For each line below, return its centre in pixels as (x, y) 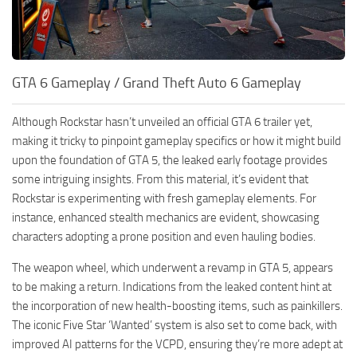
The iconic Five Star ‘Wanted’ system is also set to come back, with (175, 326)
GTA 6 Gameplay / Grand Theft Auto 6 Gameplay (157, 83)
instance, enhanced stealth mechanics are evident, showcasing (166, 218)
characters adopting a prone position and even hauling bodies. (164, 237)
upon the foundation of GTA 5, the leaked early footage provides (170, 161)
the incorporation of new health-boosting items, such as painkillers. (177, 306)
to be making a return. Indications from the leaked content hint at (172, 287)
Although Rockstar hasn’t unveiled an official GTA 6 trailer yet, (162, 122)
